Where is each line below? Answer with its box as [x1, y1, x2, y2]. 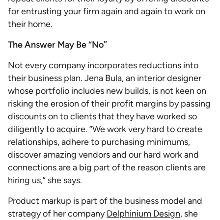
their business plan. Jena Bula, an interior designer [8, 73, 201, 83]
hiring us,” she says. [8, 175, 84, 186]
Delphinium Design [107, 208, 180, 219]
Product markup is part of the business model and [8, 195, 202, 206]
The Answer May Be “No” [8, 39, 107, 50]
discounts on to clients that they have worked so [8, 111, 197, 122]
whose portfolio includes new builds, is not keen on [8, 85, 206, 96]
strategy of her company [8, 208, 107, 219]
